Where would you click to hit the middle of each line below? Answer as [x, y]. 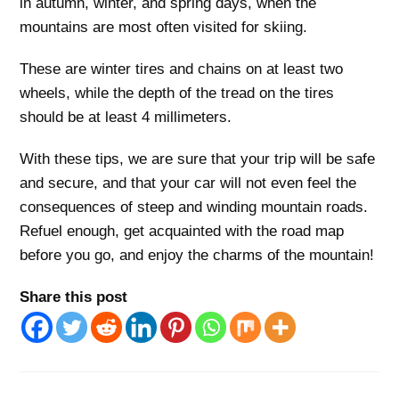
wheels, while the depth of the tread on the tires [177, 93]
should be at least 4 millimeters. [126, 117]
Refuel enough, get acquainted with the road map [182, 231]
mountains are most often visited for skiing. [164, 27]
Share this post [74, 297]
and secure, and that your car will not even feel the [188, 183]
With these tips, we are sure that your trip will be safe [198, 159]
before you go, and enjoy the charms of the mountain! [197, 255]
